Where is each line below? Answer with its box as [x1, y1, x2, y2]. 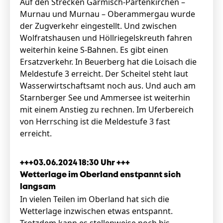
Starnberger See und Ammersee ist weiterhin [20, 92, 190, 103]
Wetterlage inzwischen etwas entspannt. [20, 206, 173, 217]
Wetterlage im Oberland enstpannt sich [20, 171, 181, 179]
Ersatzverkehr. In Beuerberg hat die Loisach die [20, 56, 197, 67]
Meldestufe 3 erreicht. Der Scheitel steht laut [20, 68, 188, 79]
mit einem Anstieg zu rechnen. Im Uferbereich [20, 104, 194, 115]
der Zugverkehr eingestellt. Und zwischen [20, 20, 177, 31]
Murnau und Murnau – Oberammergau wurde [20, 8, 195, 19]
